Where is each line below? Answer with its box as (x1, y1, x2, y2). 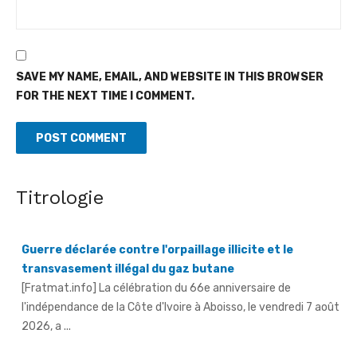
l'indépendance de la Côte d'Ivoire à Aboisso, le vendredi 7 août (22, 277, 339, 292)
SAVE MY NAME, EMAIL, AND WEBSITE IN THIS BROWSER (16, 69, 324, 84)
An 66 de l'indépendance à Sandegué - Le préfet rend (22, 341, 328, 355)
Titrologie (16, 186, 104, 209)
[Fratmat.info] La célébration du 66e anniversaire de (22, 258, 291, 273)
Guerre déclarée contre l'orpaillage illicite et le (22, 220, 293, 234)
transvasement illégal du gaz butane (22, 239, 234, 253)
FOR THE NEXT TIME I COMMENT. (16, 88, 194, 103)
